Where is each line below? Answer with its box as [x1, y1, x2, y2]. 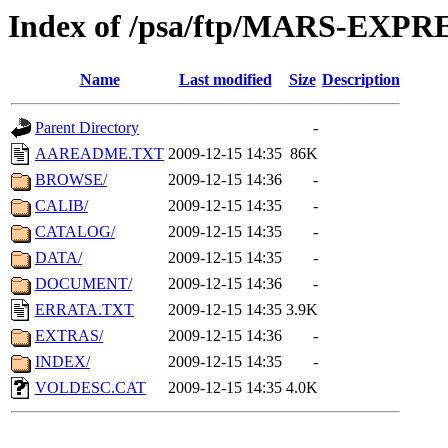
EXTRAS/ [35, 327, 103, 345]
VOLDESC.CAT [35, 379, 146, 397]
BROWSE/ [35, 171, 107, 189]
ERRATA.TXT [35, 301, 134, 319]
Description [322, 71, 400, 89]
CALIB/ [35, 197, 88, 215]
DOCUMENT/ [35, 275, 132, 293]
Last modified [178, 71, 272, 89]
